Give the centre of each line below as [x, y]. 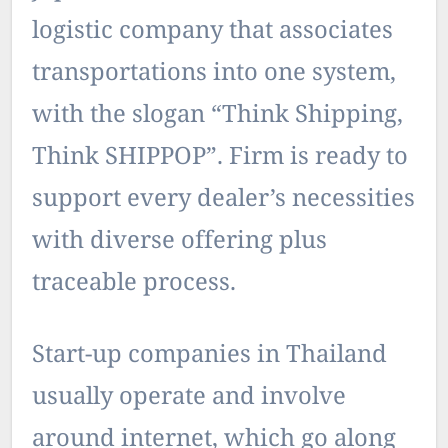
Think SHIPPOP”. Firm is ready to [220, 158]
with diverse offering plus [179, 242]
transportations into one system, [214, 74]
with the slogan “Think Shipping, [217, 116]
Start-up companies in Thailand [209, 356]
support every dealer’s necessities [223, 200]
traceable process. [134, 284]
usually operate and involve [189, 398]
